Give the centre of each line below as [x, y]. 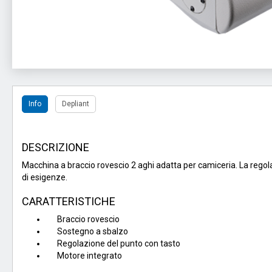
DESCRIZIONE [56, 147]
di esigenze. [45, 177]
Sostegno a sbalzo [87, 231]
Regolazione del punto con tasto [113, 243]
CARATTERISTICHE [69, 201]
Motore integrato [84, 256]
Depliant [76, 104]
